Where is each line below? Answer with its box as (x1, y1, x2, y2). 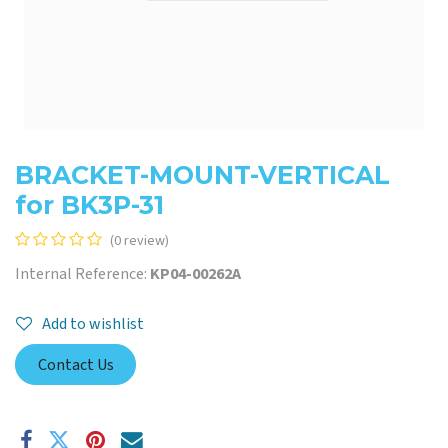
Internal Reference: (15, 263, 150, 285)
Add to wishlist (42, 313, 144, 336)
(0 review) (110, 231, 169, 251)
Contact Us (37, 353, 114, 376)
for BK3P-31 (15, 190, 164, 220)
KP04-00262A (150, 263, 241, 285)
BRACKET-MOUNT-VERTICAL (15, 160, 390, 190)
